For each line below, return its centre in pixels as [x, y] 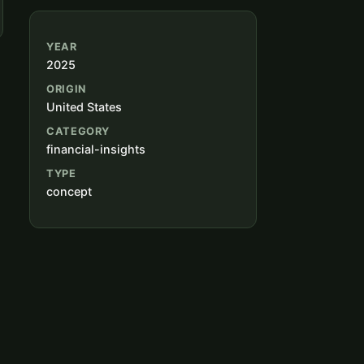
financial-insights [96, 149]
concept [69, 192]
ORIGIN [66, 89]
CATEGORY [78, 132]
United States [84, 107]
